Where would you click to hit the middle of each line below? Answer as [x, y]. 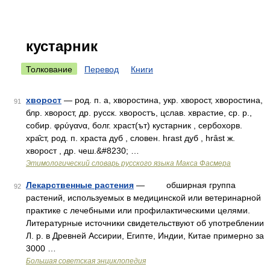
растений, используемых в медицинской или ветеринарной [143, 198]
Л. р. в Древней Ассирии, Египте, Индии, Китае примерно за [145, 236]
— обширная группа [185, 185]
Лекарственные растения [80, 185]
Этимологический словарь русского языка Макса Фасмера [128, 163]
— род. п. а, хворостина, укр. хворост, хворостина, [162, 100]
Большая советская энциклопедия [86, 261]
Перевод [102, 69]
